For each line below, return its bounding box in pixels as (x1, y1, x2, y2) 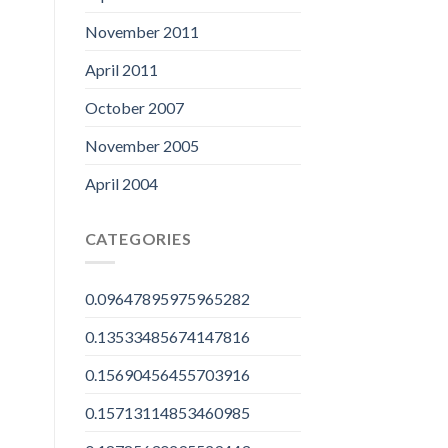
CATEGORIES (84, 228, 192, 248)
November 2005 (84, 135, 199, 155)
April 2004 (84, 173, 158, 193)
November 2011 (84, 21, 199, 41)
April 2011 (84, 59, 158, 79)
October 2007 (84, 97, 184, 117)
